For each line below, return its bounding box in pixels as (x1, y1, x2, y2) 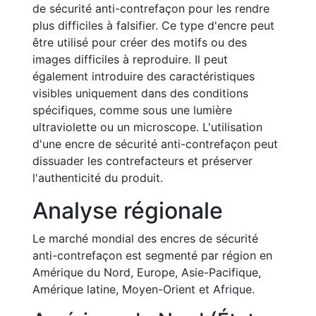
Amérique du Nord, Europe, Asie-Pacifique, (32, 265, 261, 279)
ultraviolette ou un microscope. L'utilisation (32, 120, 262, 134)
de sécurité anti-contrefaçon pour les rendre (32, 1, 269, 16)
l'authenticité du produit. (32, 171, 163, 185)
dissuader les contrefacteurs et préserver (32, 154, 253, 168)
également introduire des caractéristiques (32, 69, 255, 83)
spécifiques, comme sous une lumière (32, 103, 232, 117)
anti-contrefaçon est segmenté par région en (32, 248, 272, 262)
